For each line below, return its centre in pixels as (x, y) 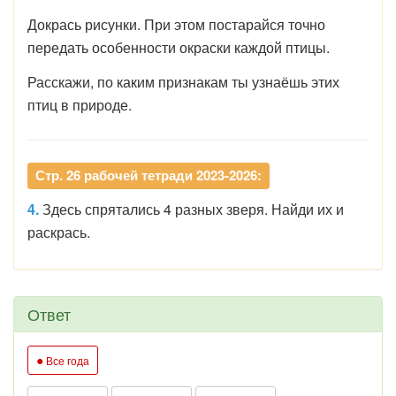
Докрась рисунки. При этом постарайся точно (176, 24)
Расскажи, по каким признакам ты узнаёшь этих (183, 82)
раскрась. (59, 232)
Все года (66, 360)
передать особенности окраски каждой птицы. (179, 47)
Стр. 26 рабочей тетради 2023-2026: (148, 175)
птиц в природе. (80, 105)
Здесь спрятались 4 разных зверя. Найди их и (193, 209)
